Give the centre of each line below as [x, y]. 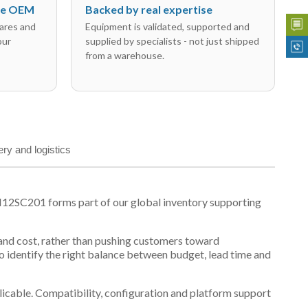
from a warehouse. [125, 55]
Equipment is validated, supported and [167, 26]
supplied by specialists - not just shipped [172, 41]
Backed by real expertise [149, 9]
